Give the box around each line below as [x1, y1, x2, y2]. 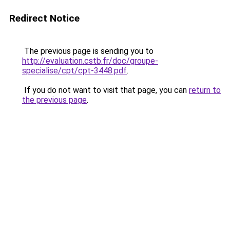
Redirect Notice [9, 12, 80, 24]
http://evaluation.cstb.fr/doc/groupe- [22, 56, 158, 66]
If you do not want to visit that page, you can [22, 85, 189, 95]
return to [189, 85, 221, 95]
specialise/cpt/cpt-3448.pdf [22, 66, 127, 75]
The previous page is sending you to [22, 46, 154, 56]
